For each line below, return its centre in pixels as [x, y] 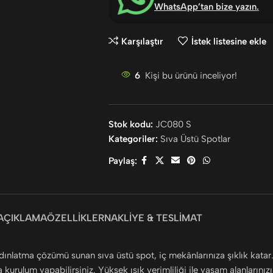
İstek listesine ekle [229, 41]
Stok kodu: [132, 125]
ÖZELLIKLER [75, 218]
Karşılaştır [143, 41]
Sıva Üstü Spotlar [195, 139]
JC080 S [173, 125]
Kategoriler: [133, 139]
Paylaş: [122, 161]
